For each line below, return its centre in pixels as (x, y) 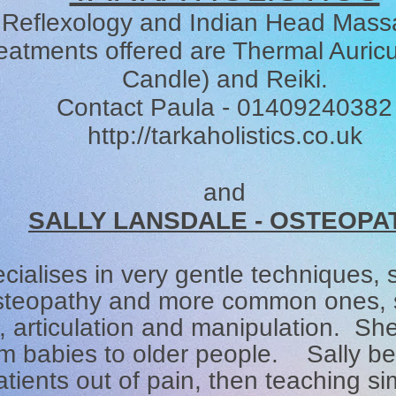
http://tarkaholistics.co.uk (225, 136)
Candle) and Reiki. (225, 79)
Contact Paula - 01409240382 (225, 107)
